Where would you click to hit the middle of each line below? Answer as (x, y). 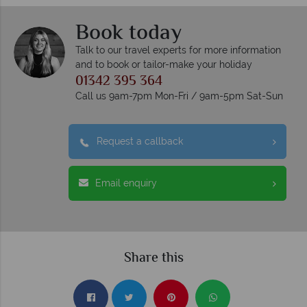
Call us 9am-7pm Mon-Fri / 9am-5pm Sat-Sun (179, 96)
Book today (128, 34)
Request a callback (140, 142)
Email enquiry (126, 183)
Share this (153, 259)
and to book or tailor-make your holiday (164, 65)
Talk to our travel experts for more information (178, 50)
